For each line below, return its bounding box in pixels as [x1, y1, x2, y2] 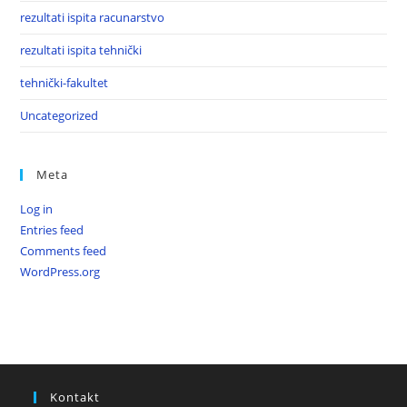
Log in [20, 201, 54, 217]
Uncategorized [20, 107, 99, 124]
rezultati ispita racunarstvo [20, 9, 165, 25]
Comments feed [20, 243, 107, 259]
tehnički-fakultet [20, 74, 109, 91]
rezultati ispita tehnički [20, 42, 143, 58]
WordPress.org [20, 263, 101, 280]
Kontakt [50, 389, 101, 405]
